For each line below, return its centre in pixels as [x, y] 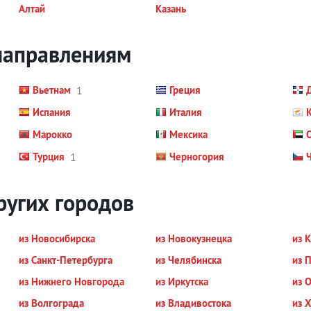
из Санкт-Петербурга [66, 260]
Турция [49, 157]
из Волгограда [52, 303]
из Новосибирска [57, 238]
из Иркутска [182, 281]
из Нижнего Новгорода [72, 281]
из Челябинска [188, 260]
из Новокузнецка [193, 238]
